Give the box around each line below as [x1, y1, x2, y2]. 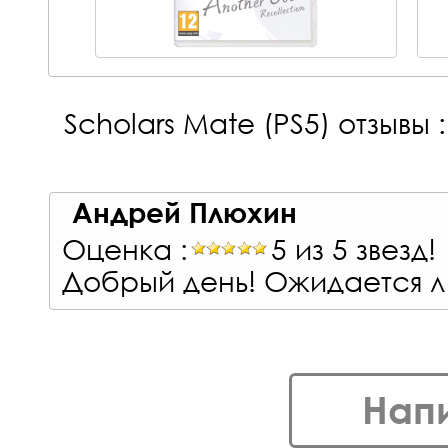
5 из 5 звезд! [271, 230, 436, 265]
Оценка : [62, 230, 188, 265]
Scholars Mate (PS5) [64, 104, 330, 139]
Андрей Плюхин [72, 194, 297, 229]
